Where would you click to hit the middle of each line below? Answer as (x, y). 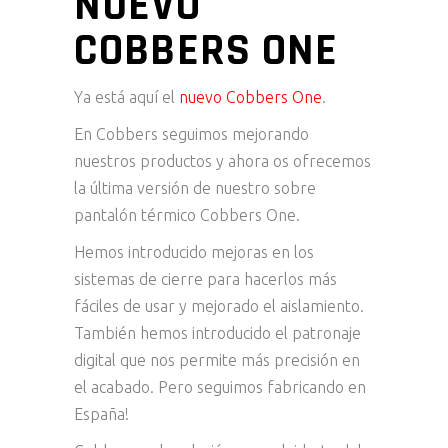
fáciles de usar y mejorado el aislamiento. (219, 306)
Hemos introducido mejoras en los (194, 252)
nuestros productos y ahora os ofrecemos (222, 161)
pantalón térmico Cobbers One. (187, 215)
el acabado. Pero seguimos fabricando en (220, 387)
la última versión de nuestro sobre (195, 188)
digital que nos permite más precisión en (217, 360)
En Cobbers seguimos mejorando (191, 134)
